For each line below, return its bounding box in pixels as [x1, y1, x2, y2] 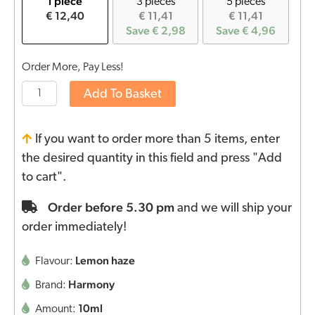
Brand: [33, 280, 68, 292]
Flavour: [33, 256, 75, 268]
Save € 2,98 [125, 24, 186, 38]
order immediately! [22, 221, 127, 235]
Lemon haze [75, 254, 135, 268]
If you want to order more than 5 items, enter [35, 133, 280, 147]
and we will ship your [174, 202, 292, 216]
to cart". [22, 171, 66, 185]
